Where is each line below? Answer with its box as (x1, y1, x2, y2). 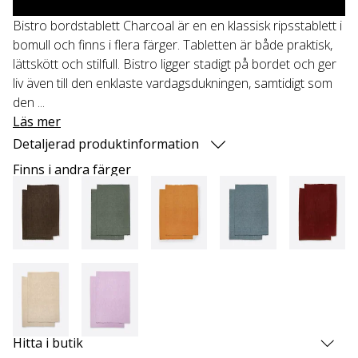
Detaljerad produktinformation (13, 134, 199, 153)
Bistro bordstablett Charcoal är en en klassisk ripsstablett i (13, 16, 342, 34)
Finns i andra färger (13, 160, 131, 178)
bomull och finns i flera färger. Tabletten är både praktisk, (13, 35, 332, 54)
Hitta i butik (13, 334, 83, 352)
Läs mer (13, 112, 61, 130)
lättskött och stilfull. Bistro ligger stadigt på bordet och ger (13, 54, 336, 73)
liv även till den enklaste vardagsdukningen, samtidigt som (13, 74, 332, 92)
